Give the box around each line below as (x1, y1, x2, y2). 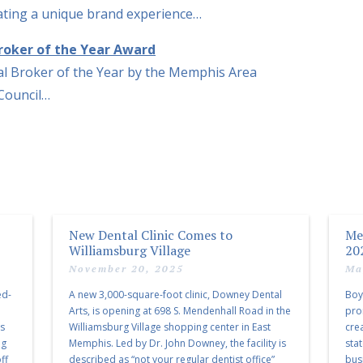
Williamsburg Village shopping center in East (69, 319, 271, 334)
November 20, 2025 (69, 262, 184, 275)
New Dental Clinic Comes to (69, 225, 233, 244)
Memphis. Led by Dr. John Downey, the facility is (69, 335, 286, 350)
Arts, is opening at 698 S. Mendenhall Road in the (69, 303, 291, 318)
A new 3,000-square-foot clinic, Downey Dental (69, 287, 282, 301)
